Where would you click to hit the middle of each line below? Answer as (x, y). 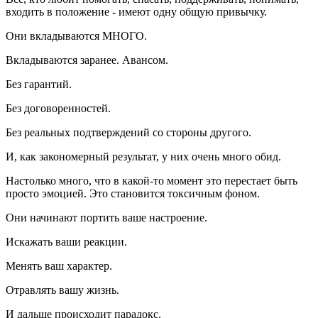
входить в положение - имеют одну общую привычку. (136, 11)
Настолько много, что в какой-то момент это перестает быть (152, 180)
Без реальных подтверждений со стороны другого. (128, 132)
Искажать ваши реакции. (66, 241)
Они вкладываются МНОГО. (76, 35)
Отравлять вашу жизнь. (62, 290)
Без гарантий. (39, 84)
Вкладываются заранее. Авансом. (87, 60)
